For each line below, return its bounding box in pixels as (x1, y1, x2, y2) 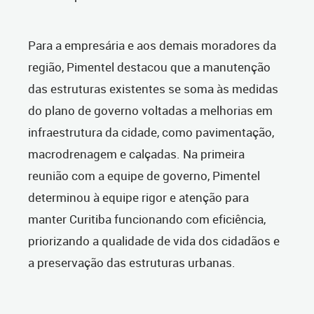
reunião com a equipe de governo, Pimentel (28, 168, 260, 184)
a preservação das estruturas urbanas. (28, 254, 235, 271)
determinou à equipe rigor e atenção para (28, 189, 249, 206)
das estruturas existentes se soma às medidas (28, 81, 278, 97)
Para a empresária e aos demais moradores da (28, 37, 276, 54)
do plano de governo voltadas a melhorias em (28, 102, 273, 119)
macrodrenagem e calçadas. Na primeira (28, 146, 245, 163)
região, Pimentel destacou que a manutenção (28, 59, 271, 76)
